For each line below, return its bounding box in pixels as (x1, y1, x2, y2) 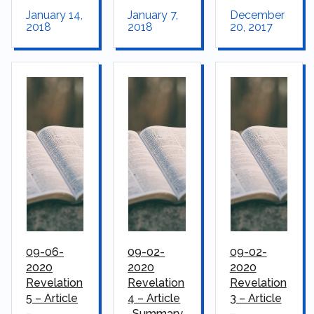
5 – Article (26, 292, 78, 306)
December (229, 8, 285, 22)
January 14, (26, 8, 83, 22)
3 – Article (229, 292, 282, 306)
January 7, (128, 8, 179, 22)
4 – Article (128, 292, 181, 306)
